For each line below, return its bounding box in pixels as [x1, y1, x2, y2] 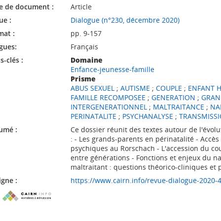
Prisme [70, 74, 96, 83]
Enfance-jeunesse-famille [70, 65, 154, 74]
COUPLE [155, 83, 182, 93]
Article [70, 2, 92, 11]
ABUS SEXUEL [70, 83, 114, 93]
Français [70, 42, 98, 51]
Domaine [70, 55, 103, 65]
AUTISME [120, 83, 150, 93]
